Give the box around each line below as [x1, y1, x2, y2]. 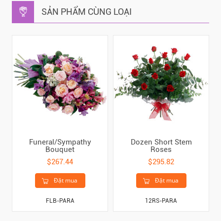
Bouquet [45, 145, 74, 154]
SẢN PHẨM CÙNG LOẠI [41, 6, 132, 17]
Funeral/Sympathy [29, 138, 91, 147]
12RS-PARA [145, 197, 177, 205]
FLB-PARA [45, 197, 74, 205]
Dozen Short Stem [130, 138, 192, 147]
